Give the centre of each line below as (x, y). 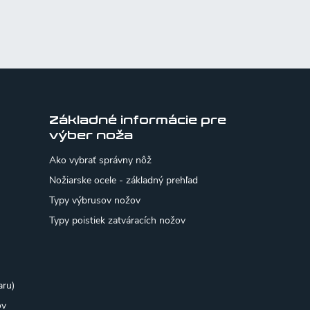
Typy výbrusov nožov (94, 201)
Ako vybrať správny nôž (100, 161)
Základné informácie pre (137, 120)
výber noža (91, 136)
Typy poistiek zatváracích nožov (117, 221)
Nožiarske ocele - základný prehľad (123, 181)
